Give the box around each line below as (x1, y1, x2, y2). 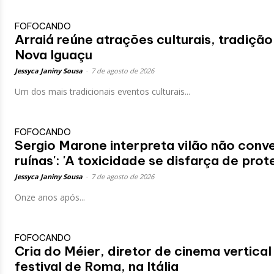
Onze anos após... (15, 191, 85, 203)
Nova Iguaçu (15, 46, 92, 63)
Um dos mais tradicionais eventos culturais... (15, 85, 190, 97)
